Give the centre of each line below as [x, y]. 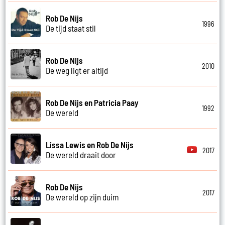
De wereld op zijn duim [83, 197]
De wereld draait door [81, 154]
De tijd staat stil [71, 28]
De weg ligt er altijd [77, 70]
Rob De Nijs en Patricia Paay [92, 102]
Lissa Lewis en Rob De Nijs [90, 144]
